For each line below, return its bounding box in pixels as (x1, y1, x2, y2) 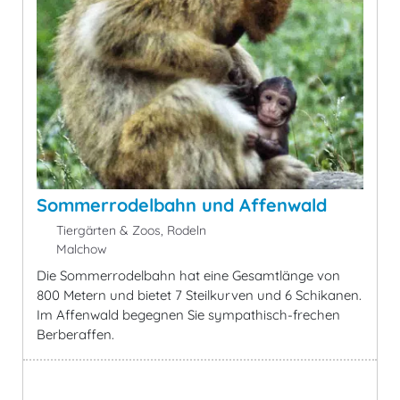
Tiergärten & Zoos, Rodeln (52, 222, 206, 239)
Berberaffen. (37, 326, 114, 344)
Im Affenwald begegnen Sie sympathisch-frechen (37, 306, 340, 324)
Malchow (52, 241, 107, 258)
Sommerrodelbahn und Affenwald (37, 194, 327, 217)
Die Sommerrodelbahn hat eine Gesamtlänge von (37, 267, 340, 285)
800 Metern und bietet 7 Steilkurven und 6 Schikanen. (37, 287, 362, 304)
